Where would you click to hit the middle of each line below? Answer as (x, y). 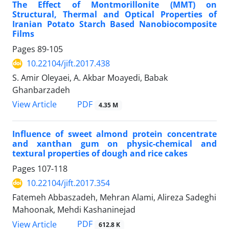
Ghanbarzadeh (41, 90)
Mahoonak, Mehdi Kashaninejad (74, 210)
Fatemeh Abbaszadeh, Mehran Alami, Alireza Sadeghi (114, 198)
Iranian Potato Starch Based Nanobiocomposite (114, 24)
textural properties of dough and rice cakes (100, 154)
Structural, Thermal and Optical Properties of (114, 15)
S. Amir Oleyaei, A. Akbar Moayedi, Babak (90, 78)
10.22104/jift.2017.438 (68, 64)
